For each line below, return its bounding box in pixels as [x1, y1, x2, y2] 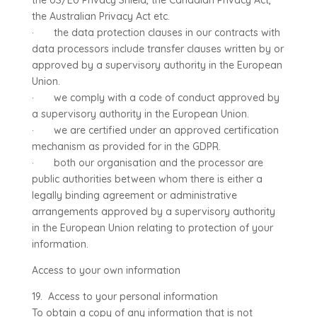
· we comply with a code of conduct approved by [31, 91, 279, 104]
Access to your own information [31, 264, 180, 277]
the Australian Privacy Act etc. [31, 10, 170, 23]
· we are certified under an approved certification [31, 124, 279, 137]
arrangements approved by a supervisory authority [31, 205, 275, 218]
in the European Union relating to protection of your [31, 221, 273, 234]
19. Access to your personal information [31, 290, 218, 303]
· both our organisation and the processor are [31, 156, 263, 169]
